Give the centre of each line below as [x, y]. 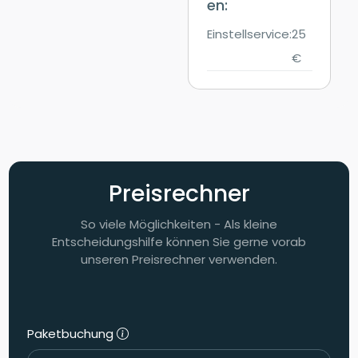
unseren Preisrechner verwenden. [179, 260]
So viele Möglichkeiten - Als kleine [179, 225]
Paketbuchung [72, 334]
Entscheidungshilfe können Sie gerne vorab [179, 242]
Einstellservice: [249, 34]
